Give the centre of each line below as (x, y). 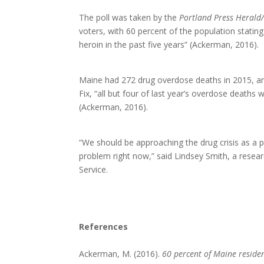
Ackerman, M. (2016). (121, 253)
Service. (95, 169)
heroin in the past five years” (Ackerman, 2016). (170, 44)
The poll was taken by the (129, 17)
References (104, 226)
